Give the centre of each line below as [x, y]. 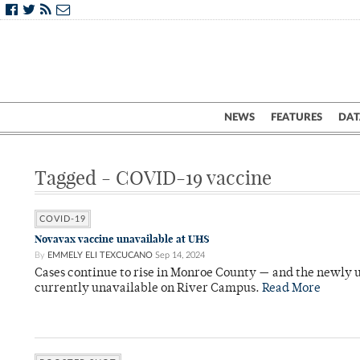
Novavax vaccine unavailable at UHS [122, 239]
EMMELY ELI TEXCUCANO [100, 255]
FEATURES [297, 117]
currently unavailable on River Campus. [148, 289]
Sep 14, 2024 [180, 255]
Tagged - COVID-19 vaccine [153, 178]
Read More [291, 289]
